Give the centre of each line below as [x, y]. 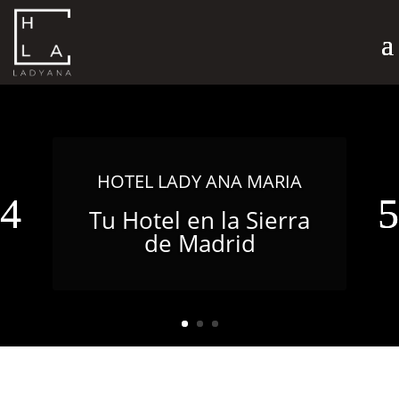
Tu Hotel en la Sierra [199, 220]
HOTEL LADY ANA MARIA [199, 182]
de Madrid [199, 244]
